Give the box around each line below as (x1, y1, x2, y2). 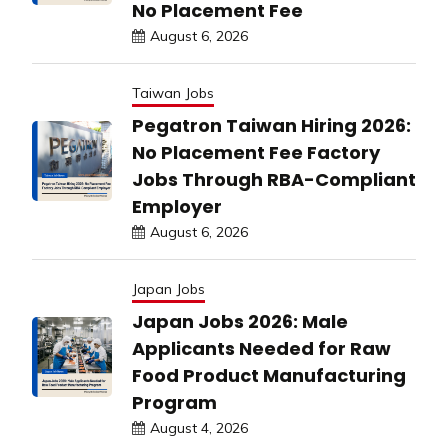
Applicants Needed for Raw (132, 335, 391, 361)
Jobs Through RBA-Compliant (132, 166, 416, 192)
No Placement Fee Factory (132, 139, 380, 165)
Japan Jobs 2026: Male (132, 308, 348, 334)
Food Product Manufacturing (132, 362, 406, 388)
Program (132, 389, 217, 415)
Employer (132, 193, 222, 219)
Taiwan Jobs (132, 83, 214, 102)
